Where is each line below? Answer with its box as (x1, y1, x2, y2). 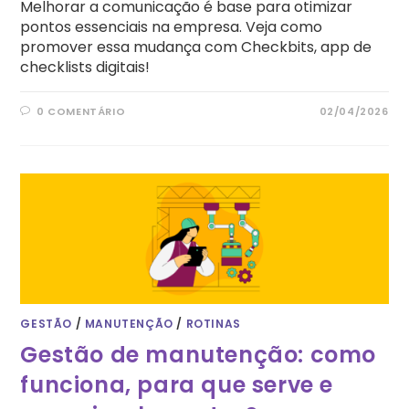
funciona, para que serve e (20, 370, 334, 401)
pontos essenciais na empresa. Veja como (20, 16, 323, 38)
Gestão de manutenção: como (20, 340, 377, 371)
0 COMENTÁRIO (37, 104, 126, 120)
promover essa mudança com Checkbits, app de (20, 37, 372, 58)
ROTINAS (185, 316, 241, 332)
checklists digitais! (20, 57, 151, 79)
